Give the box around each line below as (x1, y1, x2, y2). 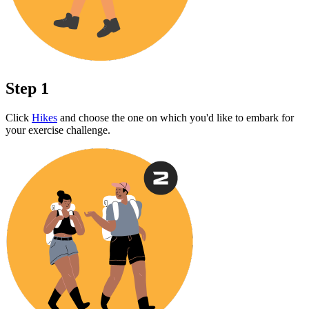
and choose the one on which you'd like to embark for (57, 112, 294, 124)
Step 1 (6, 79, 49, 98)
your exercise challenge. (6, 124, 110, 137)
